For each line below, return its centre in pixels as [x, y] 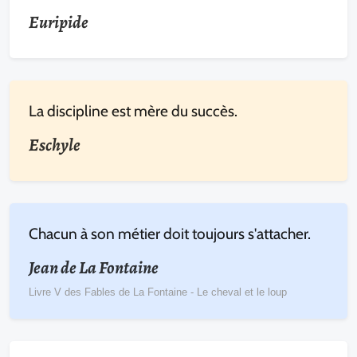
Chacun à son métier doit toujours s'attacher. [170, 233]
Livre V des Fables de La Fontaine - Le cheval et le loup [158, 292]
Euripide [59, 22]
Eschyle [55, 145]
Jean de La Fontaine [94, 267]
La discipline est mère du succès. [133, 110]
